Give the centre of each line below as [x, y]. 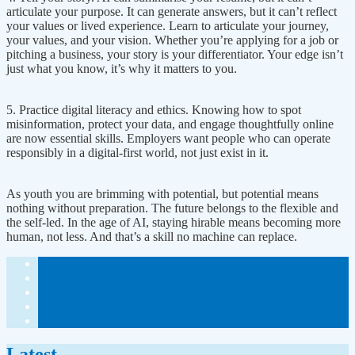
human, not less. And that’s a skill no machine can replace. [152, 236]
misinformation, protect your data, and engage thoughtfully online [170, 124]
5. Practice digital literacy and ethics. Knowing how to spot [154, 109]
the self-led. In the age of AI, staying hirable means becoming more [174, 222]
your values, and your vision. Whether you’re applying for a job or [172, 40]
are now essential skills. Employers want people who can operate [168, 138]
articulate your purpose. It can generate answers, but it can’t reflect [172, 11]
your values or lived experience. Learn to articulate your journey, [168, 25]
